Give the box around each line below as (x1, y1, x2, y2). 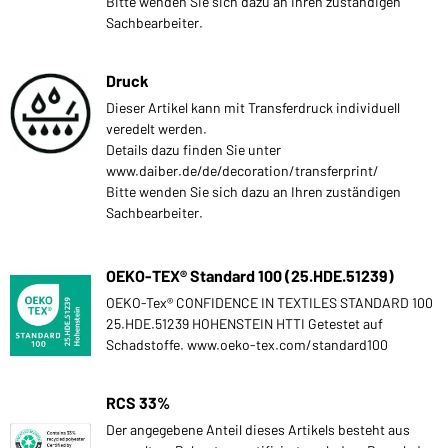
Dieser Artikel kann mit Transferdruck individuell (106, 98, 400, 116)
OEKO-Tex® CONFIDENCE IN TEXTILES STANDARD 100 (106, 293, 433, 311)
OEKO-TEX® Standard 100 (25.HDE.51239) (106, 265, 394, 285)
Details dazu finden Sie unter (106, 140, 281, 158)
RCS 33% (106, 392, 170, 412)
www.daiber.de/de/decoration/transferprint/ (106, 161, 379, 179)
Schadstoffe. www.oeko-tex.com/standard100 (106, 335, 388, 353)
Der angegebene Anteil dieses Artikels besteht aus (106, 420, 410, 438)
